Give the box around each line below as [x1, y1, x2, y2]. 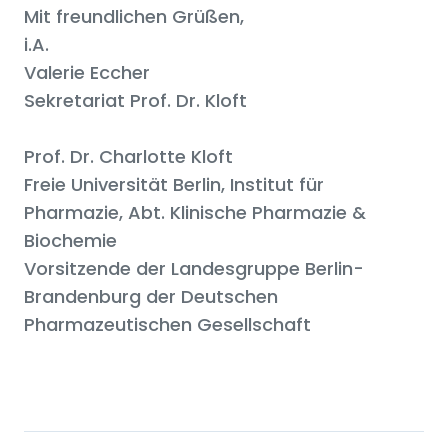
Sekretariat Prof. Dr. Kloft [24, 88, 247, 114]
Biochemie [24, 228, 117, 254]
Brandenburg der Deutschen [24, 284, 278, 310]
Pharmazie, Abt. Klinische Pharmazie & [24, 200, 366, 226]
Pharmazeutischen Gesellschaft [24, 312, 311, 338]
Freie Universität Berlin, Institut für [24, 172, 324, 198]
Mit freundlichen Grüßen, [24, 4, 244, 30]
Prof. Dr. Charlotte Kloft [24, 144, 233, 170]
